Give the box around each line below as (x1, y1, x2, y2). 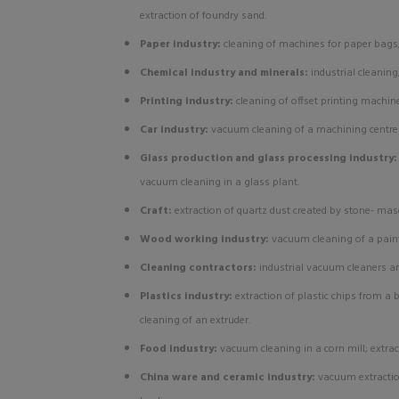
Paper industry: (140, 36, 224, 53)
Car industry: (140, 121, 211, 139)
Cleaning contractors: (140, 259, 259, 277)
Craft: (140, 202, 175, 220)
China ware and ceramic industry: (140, 369, 318, 387)
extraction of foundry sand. (140, 7, 266, 25)
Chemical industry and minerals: (140, 64, 311, 82)
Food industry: (140, 340, 220, 358)
